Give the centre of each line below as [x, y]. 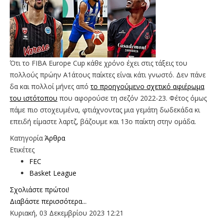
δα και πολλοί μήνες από [50, 86]
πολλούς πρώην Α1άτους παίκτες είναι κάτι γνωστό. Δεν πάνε [108, 74]
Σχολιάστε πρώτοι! [39, 189]
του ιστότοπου [34, 98]
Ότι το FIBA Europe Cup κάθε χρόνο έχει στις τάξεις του [99, 63]
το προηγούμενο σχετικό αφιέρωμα [147, 86]
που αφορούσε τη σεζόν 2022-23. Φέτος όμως [132, 98]
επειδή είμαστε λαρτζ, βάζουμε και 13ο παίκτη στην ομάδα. [103, 121]
